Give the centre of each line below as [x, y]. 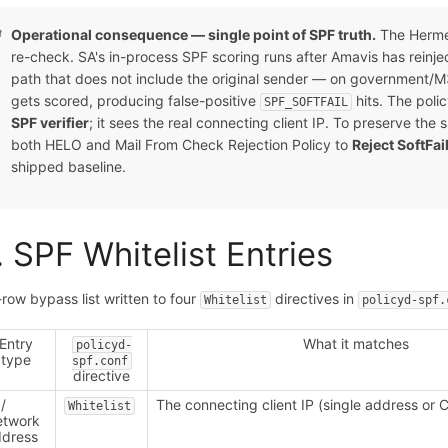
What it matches [355, 343]
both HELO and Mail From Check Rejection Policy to [182, 144]
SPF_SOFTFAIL [306, 101]
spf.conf [99, 360]
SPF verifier [50, 122]
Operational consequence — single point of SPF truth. [194, 34]
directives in [315, 298]
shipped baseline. [69, 166]
